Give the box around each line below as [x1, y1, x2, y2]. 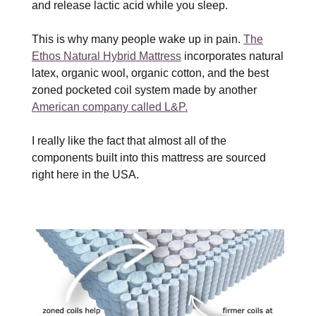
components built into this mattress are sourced [32, 152, 266, 164]
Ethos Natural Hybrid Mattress [32, 50, 181, 63]
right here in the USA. [32, 169, 139, 181]
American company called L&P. [32, 101, 188, 114]
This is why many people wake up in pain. [32, 33, 243, 46]
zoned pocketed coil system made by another [32, 84, 257, 97]
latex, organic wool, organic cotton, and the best [32, 67, 269, 80]
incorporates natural [181, 50, 284, 63]
